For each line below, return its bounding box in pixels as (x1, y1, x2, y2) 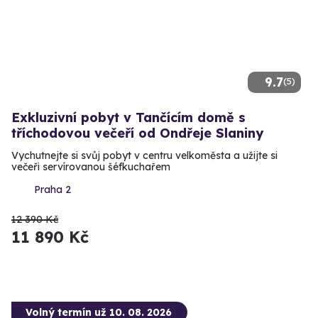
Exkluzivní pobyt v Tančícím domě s (11, 109, 246, 126)
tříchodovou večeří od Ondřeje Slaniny (11, 124, 263, 141)
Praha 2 (34, 182, 71, 196)
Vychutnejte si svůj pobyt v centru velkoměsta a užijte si (11, 148, 278, 162)
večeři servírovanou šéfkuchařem (11, 160, 170, 173)
